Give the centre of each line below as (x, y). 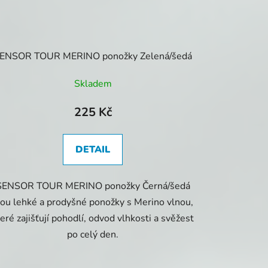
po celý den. (93, 235)
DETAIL (93, 150)
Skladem (93, 84)
